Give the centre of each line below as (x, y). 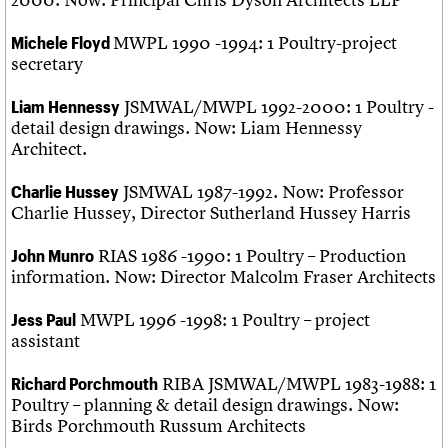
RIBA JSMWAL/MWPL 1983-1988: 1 (297, 384)
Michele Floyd (62, 42)
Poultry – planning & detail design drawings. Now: (205, 405)
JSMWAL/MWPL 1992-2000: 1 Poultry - (277, 107)
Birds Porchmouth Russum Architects (158, 426)
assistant (45, 341)
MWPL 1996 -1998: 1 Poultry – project (223, 320)
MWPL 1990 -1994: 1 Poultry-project (255, 43)
